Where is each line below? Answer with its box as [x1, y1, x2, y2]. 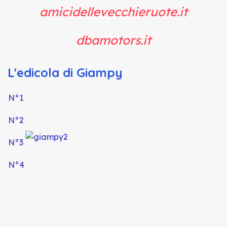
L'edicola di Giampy [8, 65, 123, 80]
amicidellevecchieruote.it [40, 4, 187, 19]
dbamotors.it [76, 32, 151, 48]
